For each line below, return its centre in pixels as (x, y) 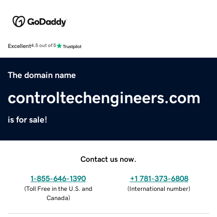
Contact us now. (108, 159)
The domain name (42, 75)
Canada (57, 198)
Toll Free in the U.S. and (59, 188)
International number (159, 188)
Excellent (19, 46)
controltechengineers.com (104, 97)
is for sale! (28, 119)
